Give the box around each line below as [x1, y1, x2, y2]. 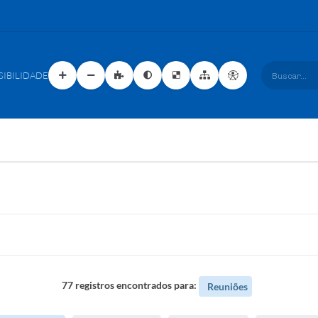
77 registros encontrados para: [62, 278, 199, 291]
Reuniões [205, 280, 248, 292]
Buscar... [261, 70, 301, 80]
